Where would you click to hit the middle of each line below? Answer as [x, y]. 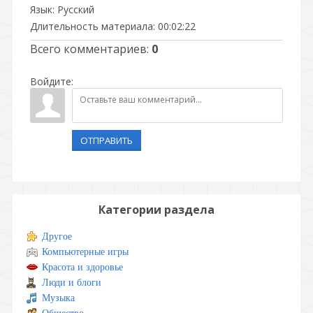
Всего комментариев [88, 49]
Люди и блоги [72, 283]
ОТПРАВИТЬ [107, 140]
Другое [57, 236]
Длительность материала [92, 26]
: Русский [73, 9]
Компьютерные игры [85, 252]
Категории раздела [156, 210]
